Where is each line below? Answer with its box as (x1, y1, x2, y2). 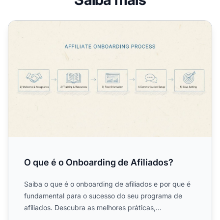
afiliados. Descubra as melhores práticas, (24, 203, 156, 212)
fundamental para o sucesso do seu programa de (24, 192, 182, 200)
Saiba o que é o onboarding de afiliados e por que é (24, 180, 191, 189)
